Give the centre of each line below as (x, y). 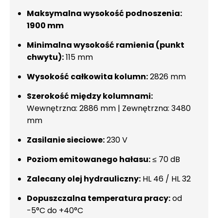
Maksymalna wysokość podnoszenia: (104, 13)
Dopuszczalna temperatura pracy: (99, 198)
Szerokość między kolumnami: (90, 96)
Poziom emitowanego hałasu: (89, 159)
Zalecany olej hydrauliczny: (84, 179)
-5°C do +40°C (55, 210)
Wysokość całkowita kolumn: (87, 77)
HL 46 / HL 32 (166, 179)
